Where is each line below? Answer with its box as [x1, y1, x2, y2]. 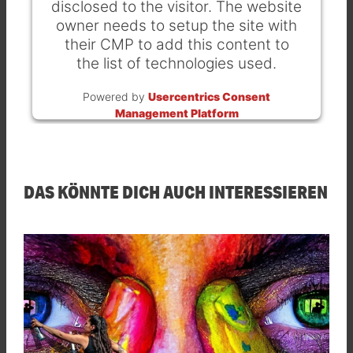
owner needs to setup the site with [56, 16, 297, 35]
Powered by [83, 89, 148, 103]
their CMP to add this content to [64, 35, 289, 54]
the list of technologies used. [76, 54, 277, 72]
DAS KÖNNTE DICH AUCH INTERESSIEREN [24, 180, 328, 203]
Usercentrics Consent [148, 89, 270, 103]
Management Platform [114, 106, 239, 120]
